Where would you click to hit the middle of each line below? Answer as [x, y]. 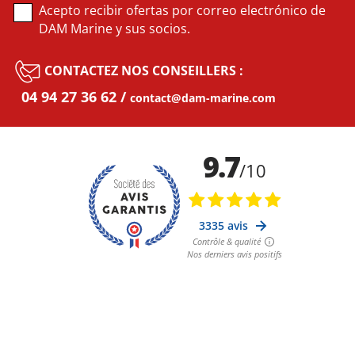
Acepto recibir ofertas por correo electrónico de [182, 11]
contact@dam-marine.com [203, 98]
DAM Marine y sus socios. [115, 29]
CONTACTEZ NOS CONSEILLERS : [144, 70]
